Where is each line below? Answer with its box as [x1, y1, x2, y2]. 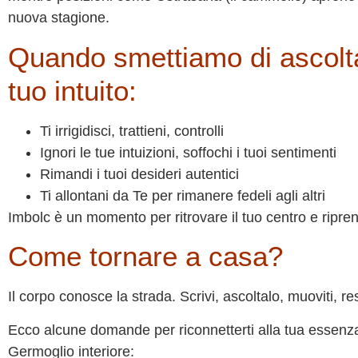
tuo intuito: [8, 74, 137, 106]
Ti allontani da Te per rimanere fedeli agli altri [40, 187, 325, 204]
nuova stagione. [8, 10, 109, 26]
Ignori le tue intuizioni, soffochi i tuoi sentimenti [40, 144, 336, 161]
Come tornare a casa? [8, 241, 283, 272]
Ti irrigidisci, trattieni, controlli [40, 122, 224, 139]
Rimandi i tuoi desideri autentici [40, 165, 239, 182]
